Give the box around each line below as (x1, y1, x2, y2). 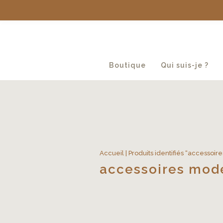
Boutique (109, 61, 146, 69)
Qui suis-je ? (160, 61, 209, 69)
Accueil (100, 149, 124, 157)
